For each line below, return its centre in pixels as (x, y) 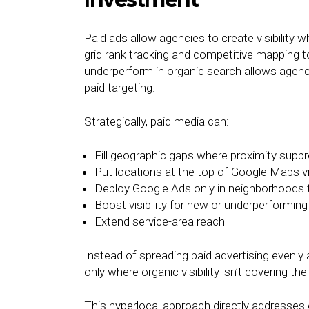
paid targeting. (120, 88)
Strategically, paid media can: (157, 121)
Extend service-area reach (160, 221)
